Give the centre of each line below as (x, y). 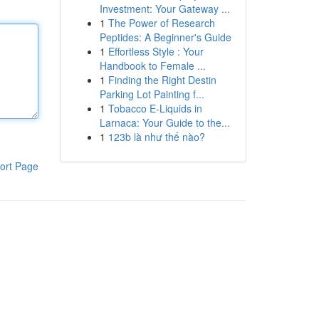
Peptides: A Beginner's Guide (165, 37)
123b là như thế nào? (156, 137)
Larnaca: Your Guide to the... (164, 122)
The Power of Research (161, 23)
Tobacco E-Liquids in (155, 108)
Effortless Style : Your (156, 51)
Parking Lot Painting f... (152, 94)
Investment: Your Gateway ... (164, 9)
